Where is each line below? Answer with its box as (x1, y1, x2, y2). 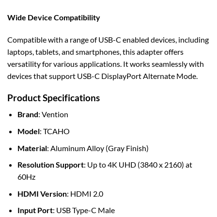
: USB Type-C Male (52, 205, 115, 215)
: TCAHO (39, 126, 70, 136)
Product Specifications (7, 92, 100, 103)
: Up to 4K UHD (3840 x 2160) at (83, 160, 192, 170)
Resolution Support (17, 160, 84, 170)
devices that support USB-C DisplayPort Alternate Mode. (7, 71, 198, 80)
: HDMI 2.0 (66, 188, 103, 198)
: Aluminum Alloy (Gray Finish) (46, 143, 149, 153)
